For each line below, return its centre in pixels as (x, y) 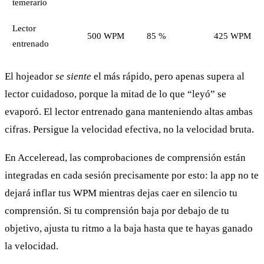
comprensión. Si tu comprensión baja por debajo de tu (117, 211)
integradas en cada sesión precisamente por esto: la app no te (132, 176)
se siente (73, 76)
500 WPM (105, 36)
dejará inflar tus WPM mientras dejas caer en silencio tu (121, 193)
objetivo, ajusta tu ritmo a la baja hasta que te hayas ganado (129, 229)
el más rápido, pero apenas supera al (168, 76)
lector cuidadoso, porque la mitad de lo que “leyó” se (115, 94)
